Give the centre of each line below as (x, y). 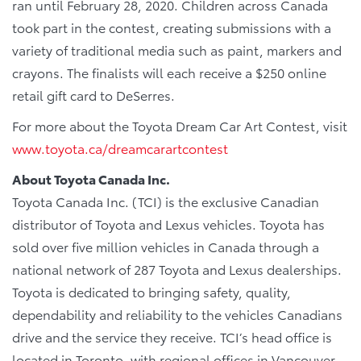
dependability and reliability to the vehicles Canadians (177, 313)
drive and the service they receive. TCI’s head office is (172, 336)
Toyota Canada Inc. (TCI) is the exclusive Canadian (166, 201)
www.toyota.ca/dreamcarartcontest (122, 147)
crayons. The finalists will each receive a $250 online (169, 72)
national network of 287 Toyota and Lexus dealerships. (177, 268)
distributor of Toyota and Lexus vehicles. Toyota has (168, 223)
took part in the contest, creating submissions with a (172, 27)
